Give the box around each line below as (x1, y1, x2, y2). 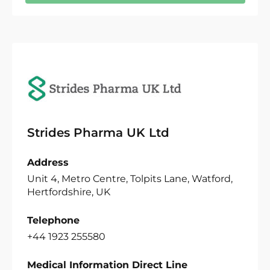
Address (27, 157, 69, 168)
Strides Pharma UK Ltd (27, 125, 169, 140)
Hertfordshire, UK (27, 186, 110, 198)
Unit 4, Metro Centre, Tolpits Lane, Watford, (27, 173, 233, 184)
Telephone (27, 215, 80, 226)
